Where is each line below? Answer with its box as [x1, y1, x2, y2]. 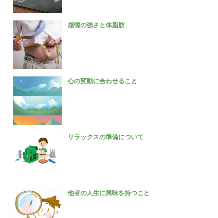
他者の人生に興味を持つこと [68, 189, 150, 197]
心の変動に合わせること [68, 77, 138, 85]
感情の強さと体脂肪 [68, 21, 125, 29]
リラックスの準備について [68, 133, 144, 141]
